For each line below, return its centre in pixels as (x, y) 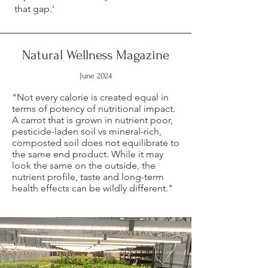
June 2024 (96, 76)
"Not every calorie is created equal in (90, 97)
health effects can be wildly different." (92, 188)
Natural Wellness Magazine (96, 55)
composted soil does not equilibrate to (96, 143)
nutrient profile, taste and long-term (88, 177)
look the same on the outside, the (84, 165)
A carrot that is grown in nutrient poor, (92, 120)
